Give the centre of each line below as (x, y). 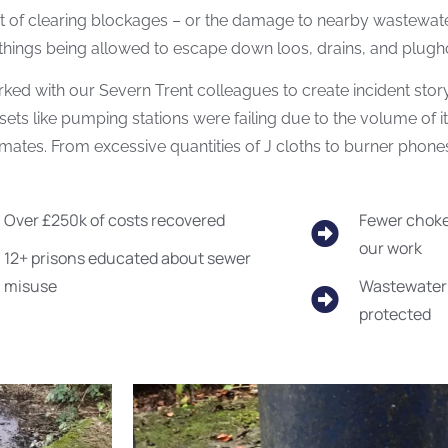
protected (395, 313)
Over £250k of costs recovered (115, 219)
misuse (31, 285)
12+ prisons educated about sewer (128, 257)
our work (391, 247)
